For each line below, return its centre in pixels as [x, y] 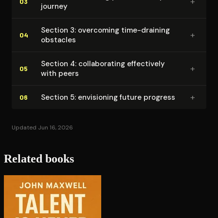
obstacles [58, 40]
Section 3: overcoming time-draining [105, 30]
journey [54, 6]
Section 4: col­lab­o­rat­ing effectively [103, 64]
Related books [39, 159]
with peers [60, 73]
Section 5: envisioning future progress [108, 97]
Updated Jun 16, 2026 [42, 127]
